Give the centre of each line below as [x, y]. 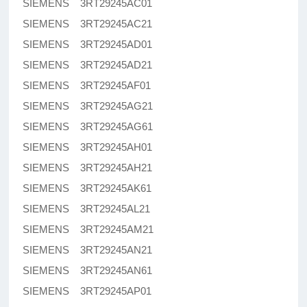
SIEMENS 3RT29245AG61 [88, 127]
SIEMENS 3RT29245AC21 [88, 24]
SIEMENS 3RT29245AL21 [87, 209]
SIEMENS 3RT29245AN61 [88, 271]
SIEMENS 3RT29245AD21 [88, 65]
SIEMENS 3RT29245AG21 [88, 106]
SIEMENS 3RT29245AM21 [88, 230]
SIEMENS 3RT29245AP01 [87, 291]
